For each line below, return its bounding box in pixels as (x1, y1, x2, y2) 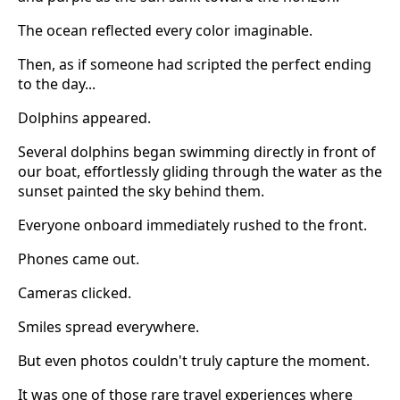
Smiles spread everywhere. (18, 316, 199, 337)
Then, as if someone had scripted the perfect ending (18, 54, 371, 74)
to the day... (18, 73, 96, 94)
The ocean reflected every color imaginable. (18, 20, 312, 40)
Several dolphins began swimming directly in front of (18, 141, 376, 162)
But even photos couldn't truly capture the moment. (18, 350, 370, 371)
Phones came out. (18, 248, 139, 269)
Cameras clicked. (18, 282, 131, 303)
